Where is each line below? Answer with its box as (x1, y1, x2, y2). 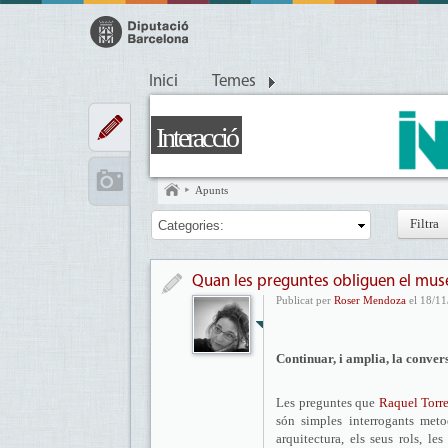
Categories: (158, 218, 224, 233)
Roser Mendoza (334, 294, 406, 306)
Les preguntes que (276, 395, 379, 410)
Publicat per (276, 294, 334, 306)
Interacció (156, 122, 237, 153)
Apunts (195, 184, 228, 196)
